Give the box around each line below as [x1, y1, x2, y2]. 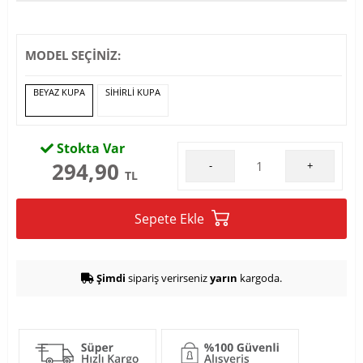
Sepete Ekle [134, 210, 207, 228]
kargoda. [237, 271, 282, 285]
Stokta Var [53, 139, 125, 157]
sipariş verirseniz [126, 271, 210, 285]
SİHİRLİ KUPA [105, 86, 160, 98]
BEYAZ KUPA [33, 86, 85, 98]
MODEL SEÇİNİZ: [25, 47, 121, 63]
